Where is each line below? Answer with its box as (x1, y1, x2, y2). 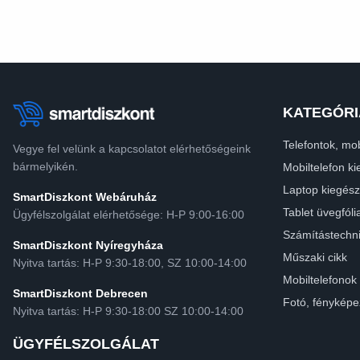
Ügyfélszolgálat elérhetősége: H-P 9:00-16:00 (13, 208, 244, 222)
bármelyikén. (13, 160, 78, 174)
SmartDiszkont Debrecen (13, 287, 148, 301)
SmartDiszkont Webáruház (13, 190, 157, 204)
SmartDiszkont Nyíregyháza (13, 239, 163, 252)
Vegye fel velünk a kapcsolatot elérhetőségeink (13, 142, 251, 156)
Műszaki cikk (283, 251, 347, 264)
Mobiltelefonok (283, 273, 357, 287)
